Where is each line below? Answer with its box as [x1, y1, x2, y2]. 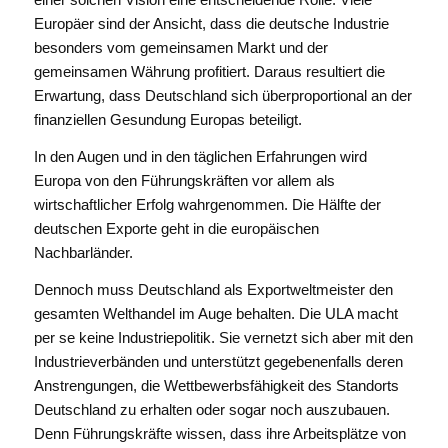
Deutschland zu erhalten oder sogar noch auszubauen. [33, 400, 390, 418]
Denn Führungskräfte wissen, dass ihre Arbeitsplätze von [33, 424, 406, 442]
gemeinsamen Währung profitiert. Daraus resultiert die [33, 63, 385, 81]
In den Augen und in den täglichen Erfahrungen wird [33, 148, 367, 166]
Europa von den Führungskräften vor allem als [33, 172, 335, 190]
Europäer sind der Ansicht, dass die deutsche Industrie [33, 15, 389, 33]
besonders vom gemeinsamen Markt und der [33, 39, 328, 57]
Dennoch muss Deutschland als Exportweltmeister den [33, 280, 393, 298]
